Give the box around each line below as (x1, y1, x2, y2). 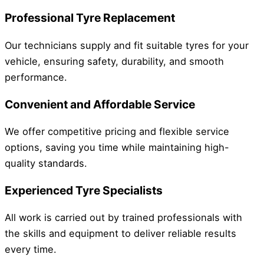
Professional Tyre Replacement (5, 11, 175, 25)
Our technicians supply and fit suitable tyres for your (5, 39, 249, 51)
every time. (5, 243, 57, 256)
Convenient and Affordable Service (5, 97, 195, 111)
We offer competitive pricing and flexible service (5, 125, 229, 137)
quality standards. (5, 157, 87, 169)
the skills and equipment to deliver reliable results (5, 227, 236, 240)
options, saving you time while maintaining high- (5, 141, 229, 153)
